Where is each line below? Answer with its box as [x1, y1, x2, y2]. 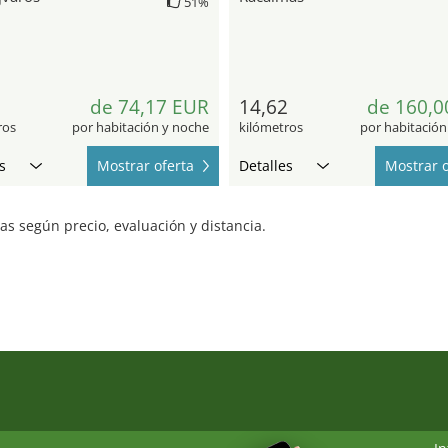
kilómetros [239, 117, 303, 136]
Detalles [239, 155, 293, 175]
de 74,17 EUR [90, 93, 209, 120]
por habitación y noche [72, 117, 209, 136]
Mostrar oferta [97, 155, 194, 175]
